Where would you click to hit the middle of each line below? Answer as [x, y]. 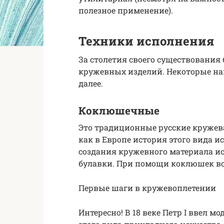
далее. [91, 83]
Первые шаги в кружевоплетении [147, 187]
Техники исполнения [146, 41]
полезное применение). [126, 10]
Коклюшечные [119, 111]
